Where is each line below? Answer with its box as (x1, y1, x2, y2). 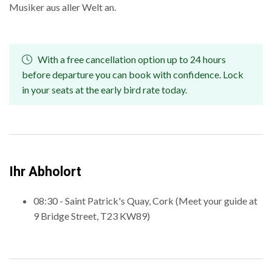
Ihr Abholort (9, 164, 81, 180)
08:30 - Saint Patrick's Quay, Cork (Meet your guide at (33, 195, 257, 207)
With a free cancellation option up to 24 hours (36, 53, 226, 66)
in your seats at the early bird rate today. (22, 84, 187, 96)
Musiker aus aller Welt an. (9, 1, 116, 13)
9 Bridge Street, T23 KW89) (33, 210, 150, 222)
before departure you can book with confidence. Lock (22, 69, 243, 81)
